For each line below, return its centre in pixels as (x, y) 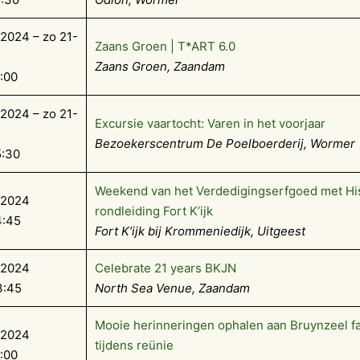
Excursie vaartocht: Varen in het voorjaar (210, 124)
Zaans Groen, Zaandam (160, 67)
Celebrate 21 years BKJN (166, 268)
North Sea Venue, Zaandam (172, 288)
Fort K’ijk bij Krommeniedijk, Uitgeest (200, 231)
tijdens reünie (134, 346)
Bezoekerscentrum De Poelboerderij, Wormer (225, 144)
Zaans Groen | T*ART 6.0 (165, 47)
